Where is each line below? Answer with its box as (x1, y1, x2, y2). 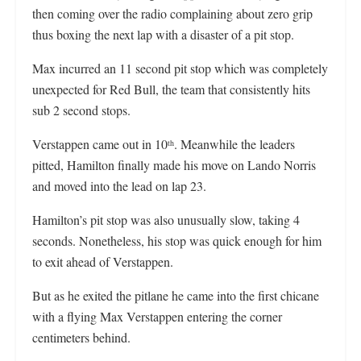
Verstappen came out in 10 (32, 135, 168, 152)
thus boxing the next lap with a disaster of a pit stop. (32, 26, 294, 43)
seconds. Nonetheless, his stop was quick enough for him (32, 232, 322, 249)
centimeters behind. (32, 329, 131, 346)
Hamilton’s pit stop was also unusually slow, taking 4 (32, 211, 300, 228)
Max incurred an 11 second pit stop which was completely (32, 60, 328, 77)
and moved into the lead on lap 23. (32, 177, 206, 194)
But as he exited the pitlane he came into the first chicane (32, 287, 319, 304)
